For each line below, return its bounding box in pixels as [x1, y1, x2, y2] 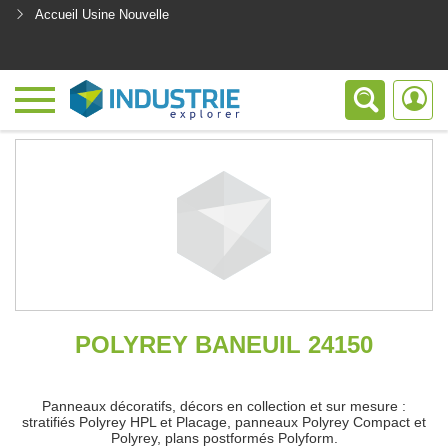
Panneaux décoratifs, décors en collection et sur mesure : [42, 398, 406, 414]
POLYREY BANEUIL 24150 [75, 331, 373, 358]
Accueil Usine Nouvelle [35, 7, 169, 22]
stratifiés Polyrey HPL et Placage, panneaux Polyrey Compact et [22, 414, 426, 430]
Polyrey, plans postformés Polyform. [110, 430, 338, 446]
